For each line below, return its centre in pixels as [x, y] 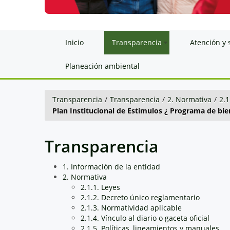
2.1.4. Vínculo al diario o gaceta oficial [145, 218]
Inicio [74, 42]
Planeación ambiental [102, 66]
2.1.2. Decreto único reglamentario [140, 197]
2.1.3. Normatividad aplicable [131, 207]
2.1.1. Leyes [100, 187]
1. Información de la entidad [111, 166]
